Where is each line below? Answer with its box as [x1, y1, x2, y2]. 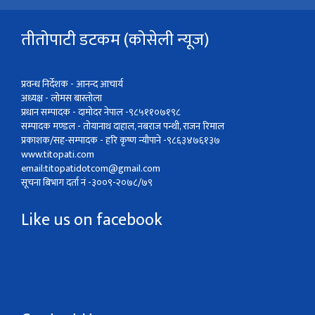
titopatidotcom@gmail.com [45, 160, 160, 177]
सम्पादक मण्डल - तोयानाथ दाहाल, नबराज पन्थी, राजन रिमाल [21, 118, 224, 135]
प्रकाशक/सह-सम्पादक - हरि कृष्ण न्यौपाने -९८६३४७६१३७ [21, 132, 220, 149]
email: [21, 160, 45, 177]
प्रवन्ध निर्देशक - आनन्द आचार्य [21, 76, 123, 93]
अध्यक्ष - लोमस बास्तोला [21, 90, 102, 107]
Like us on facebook [21, 206, 162, 235]
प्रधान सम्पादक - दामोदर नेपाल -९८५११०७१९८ [21, 104, 181, 121]
